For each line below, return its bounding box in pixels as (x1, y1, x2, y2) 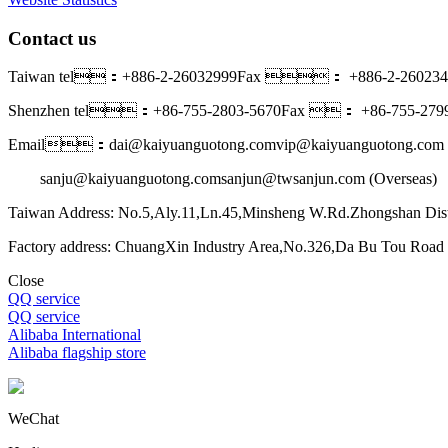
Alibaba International (8, 326, 141, 344)
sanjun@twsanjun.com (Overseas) (221, 170, 437, 188)
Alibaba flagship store (8, 344, 146, 362)
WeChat (8, 410, 59, 428)
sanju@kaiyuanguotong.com (8, 170, 221, 188)
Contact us (8, 27, 96, 49)
